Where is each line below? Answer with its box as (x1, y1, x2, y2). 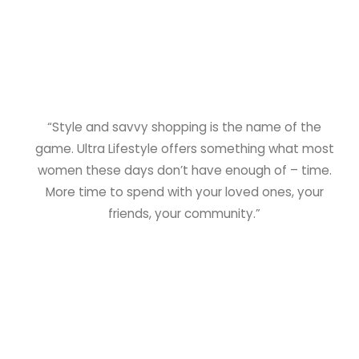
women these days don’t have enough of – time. (37, 162, 332, 179)
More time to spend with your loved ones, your (45, 184, 324, 201)
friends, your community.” (108, 205, 261, 223)
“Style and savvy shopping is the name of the (47, 119, 322, 136)
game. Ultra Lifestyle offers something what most (34, 140, 334, 158)
